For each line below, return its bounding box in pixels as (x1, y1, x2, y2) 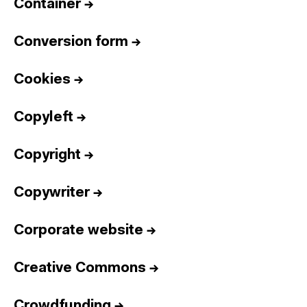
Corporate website (14, 223, 143, 238)
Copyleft (14, 110, 73, 125)
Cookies (14, 73, 71, 87)
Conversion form (14, 35, 128, 49)
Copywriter (14, 186, 90, 200)
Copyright (14, 148, 81, 162)
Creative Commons (14, 261, 146, 275)
